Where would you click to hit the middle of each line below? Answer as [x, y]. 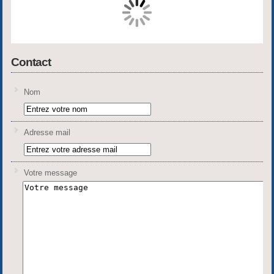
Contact [31, 62]
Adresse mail [47, 132]
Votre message [50, 172]
